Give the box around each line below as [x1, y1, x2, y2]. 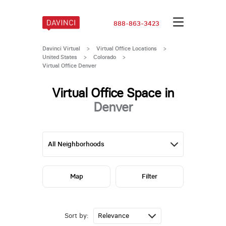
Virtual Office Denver [42, 62, 96, 69]
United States [42, 53, 77, 61]
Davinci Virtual [42, 44, 80, 52]
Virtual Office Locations [96, 44, 157, 52]
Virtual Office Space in [51, 85, 175, 101]
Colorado [93, 53, 116, 61]
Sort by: [64, 212, 88, 220]
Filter [141, 173, 157, 181]
